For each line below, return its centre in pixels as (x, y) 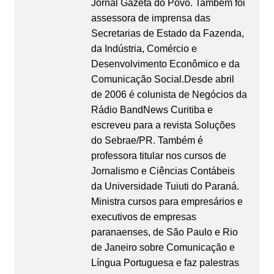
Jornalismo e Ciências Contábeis (163, 171)
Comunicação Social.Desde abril (162, 80)
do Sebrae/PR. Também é (147, 141)
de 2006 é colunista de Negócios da (169, 95)
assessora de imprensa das (150, 18)
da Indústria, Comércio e (144, 49)
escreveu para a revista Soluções (163, 125)
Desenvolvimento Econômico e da (165, 64)
